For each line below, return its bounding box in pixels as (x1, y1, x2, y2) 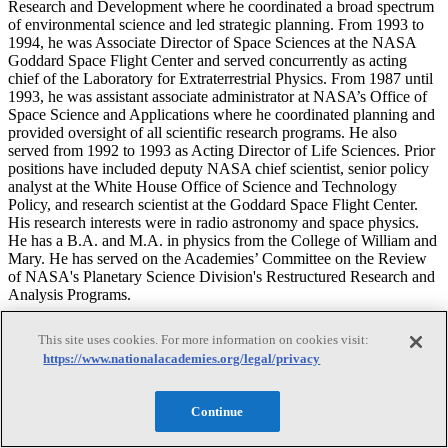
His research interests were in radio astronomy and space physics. (8, 213, 419, 231)
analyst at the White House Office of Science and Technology (8, 177, 397, 195)
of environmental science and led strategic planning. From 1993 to (8, 15, 424, 33)
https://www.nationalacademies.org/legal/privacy (43, 351, 321, 366)
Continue (191, 404, 244, 419)
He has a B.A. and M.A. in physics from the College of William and (8, 231, 437, 249)
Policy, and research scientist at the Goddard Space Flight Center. (8, 195, 418, 213)
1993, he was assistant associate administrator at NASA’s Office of (8, 87, 427, 105)
